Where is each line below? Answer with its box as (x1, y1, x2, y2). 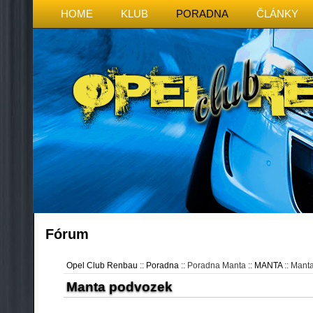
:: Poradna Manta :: (178, 261, 254, 270)
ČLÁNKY (256, 8, 298, 20)
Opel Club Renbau (66, 261, 138, 270)
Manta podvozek (66, 279, 173, 294)
